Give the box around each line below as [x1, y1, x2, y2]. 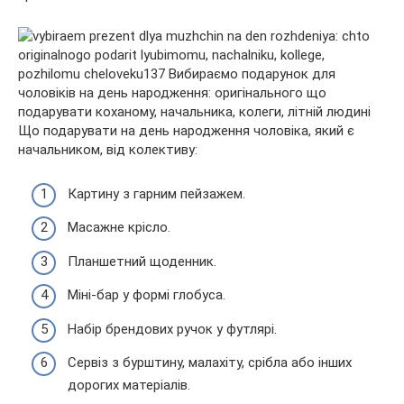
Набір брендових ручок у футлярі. [68, 320, 277, 337]
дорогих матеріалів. [68, 377, 190, 394]
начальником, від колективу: [18, 142, 197, 159]
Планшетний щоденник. [68, 252, 216, 270]
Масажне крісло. [68, 219, 170, 236]
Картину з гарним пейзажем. [68, 185, 245, 202]
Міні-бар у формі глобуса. [68, 287, 225, 304]
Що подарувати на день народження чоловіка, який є [18, 123, 354, 140]
